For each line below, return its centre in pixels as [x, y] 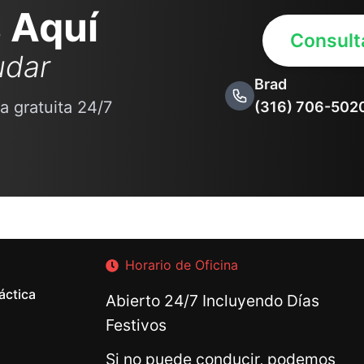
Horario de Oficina [181, 265]
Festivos [136, 325]
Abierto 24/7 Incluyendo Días [212, 301]
